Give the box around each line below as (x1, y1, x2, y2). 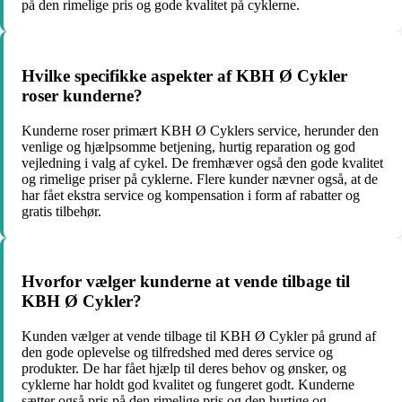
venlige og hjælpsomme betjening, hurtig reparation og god (22, 138, 355, 154)
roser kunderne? (22, 85, 143, 105)
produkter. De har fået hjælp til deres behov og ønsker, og (22, 361, 346, 377)
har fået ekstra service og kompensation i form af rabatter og (22, 187, 360, 203)
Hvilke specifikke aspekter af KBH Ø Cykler (22, 66, 347, 85)
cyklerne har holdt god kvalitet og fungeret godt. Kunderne (22, 377, 354, 393)
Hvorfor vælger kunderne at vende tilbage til (22, 272, 350, 292)
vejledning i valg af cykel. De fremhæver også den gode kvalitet (22, 154, 383, 170)
